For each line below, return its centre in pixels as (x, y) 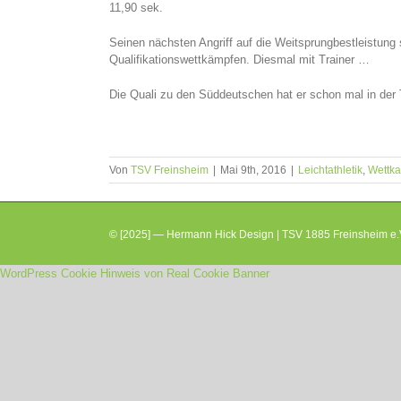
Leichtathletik (330, 170)
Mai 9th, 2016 (253, 170)
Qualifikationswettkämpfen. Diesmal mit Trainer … (239, 60)
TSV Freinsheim (170, 170)
